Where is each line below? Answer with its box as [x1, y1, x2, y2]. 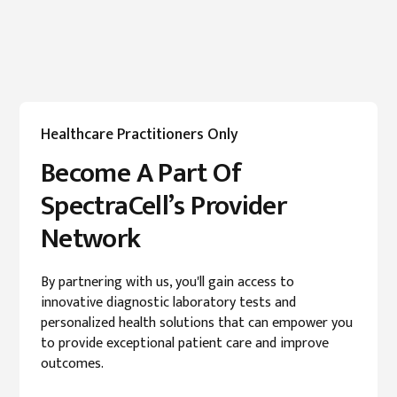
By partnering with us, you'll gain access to [41, 270, 294, 294]
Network [41, 214, 141, 262]
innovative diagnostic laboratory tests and [41, 291, 296, 315]
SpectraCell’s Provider [41, 182, 287, 230]
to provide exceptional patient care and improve [41, 331, 329, 355]
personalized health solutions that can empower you [41, 311, 353, 335]
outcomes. [41, 352, 104, 376]
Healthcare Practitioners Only [41, 121, 238, 147]
